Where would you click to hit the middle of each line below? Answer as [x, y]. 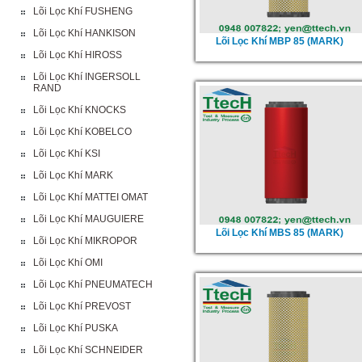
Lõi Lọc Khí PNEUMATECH [93, 284]
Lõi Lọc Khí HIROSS [78, 55]
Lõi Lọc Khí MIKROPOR [85, 241]
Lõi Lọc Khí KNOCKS [80, 110]
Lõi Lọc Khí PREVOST [82, 306]
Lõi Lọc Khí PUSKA [76, 328]
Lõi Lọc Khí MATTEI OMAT [90, 197]
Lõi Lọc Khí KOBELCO [82, 132]
